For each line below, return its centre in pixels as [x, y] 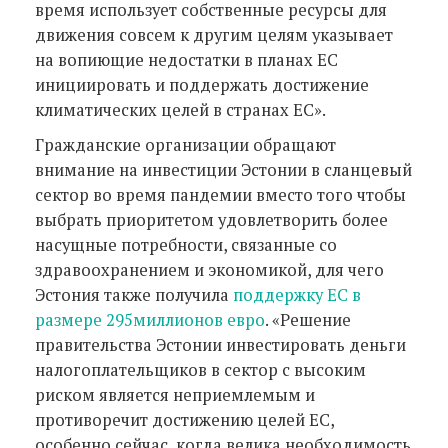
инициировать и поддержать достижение [202, 84]
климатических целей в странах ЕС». [182, 109]
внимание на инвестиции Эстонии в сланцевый [223, 169]
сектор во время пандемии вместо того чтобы [220, 194]
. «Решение [308, 319]
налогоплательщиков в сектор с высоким [200, 369]
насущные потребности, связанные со [186, 244]
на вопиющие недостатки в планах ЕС [186, 59]
